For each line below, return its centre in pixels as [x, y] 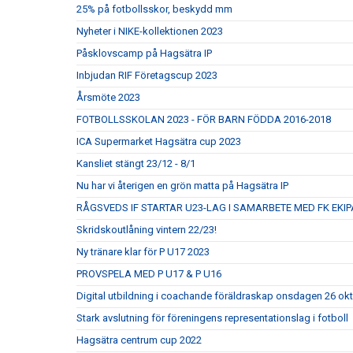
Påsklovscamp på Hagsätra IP [144, 53]
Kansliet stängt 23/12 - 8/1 [136, 163]
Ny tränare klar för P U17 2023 [143, 252]
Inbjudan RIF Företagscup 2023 [147, 75]
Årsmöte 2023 [108, 97]
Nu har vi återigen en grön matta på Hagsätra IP [182, 186]
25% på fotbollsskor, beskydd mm [154, 9]
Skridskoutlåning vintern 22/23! [147, 230]
